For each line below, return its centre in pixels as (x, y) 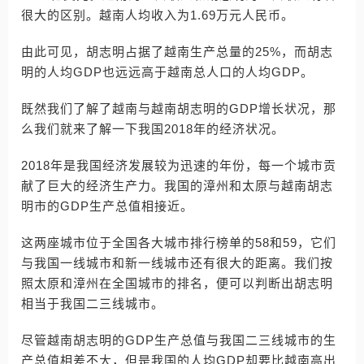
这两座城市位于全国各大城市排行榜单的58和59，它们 (179, 243)
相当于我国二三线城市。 (93, 303)
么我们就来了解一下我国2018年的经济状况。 (153, 129)
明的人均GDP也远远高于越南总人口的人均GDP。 (167, 72)
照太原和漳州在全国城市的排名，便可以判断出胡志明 (177, 283)
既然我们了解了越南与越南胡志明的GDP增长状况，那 (179, 108)
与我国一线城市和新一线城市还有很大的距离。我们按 (177, 263)
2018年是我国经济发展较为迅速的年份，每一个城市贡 (179, 165)
